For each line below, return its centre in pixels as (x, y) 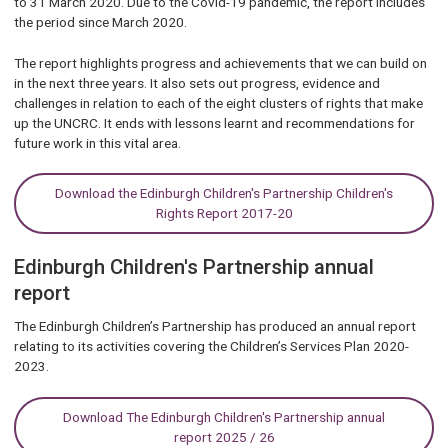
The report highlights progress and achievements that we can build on (220, 62)
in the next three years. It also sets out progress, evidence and (196, 82)
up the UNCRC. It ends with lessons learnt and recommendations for (214, 122)
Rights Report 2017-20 (224, 213)
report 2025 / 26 (224, 437)
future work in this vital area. (97, 142)
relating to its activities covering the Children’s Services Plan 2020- (211, 346)
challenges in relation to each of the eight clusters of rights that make (218, 102)
